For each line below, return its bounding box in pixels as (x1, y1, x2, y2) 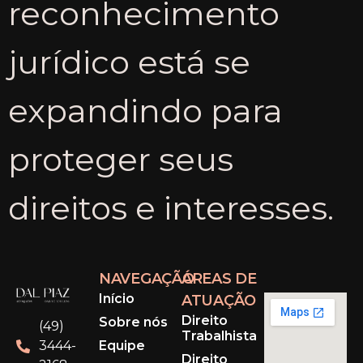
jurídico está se (8, 41, 250, 82)
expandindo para (8, 90, 283, 130)
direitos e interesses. (8, 187, 334, 228)
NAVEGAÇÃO (99, 270, 194, 288)
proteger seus (8, 139, 233, 179)
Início (99, 290, 135, 306)
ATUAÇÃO (181, 292, 256, 310)
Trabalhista (181, 327, 257, 344)
